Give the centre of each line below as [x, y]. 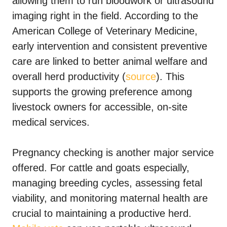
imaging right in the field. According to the [105, 16]
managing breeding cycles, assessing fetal [107, 183]
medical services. [51, 122]
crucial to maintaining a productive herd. [102, 214]
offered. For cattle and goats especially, [101, 168]
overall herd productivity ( [69, 77]
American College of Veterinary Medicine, [105, 31]
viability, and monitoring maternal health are [110, 198]
